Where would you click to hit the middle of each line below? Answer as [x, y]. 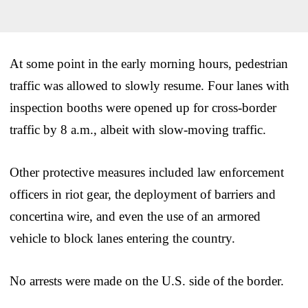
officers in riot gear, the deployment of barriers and [143, 194]
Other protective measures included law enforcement [147, 172]
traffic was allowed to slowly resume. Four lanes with [150, 85]
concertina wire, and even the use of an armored [135, 216]
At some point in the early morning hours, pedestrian [149, 63]
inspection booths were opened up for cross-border [143, 107]
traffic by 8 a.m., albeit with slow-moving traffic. [138, 129]
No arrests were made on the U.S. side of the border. [147, 280]
